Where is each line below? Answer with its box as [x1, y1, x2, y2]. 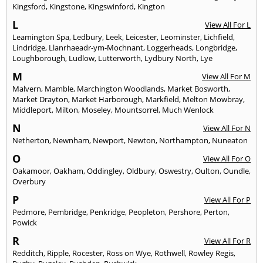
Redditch [12, 248, 43, 259]
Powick [12, 217, 37, 228]
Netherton [12, 135, 49, 146]
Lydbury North [144, 53, 197, 64]
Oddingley [87, 166, 123, 177]
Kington [137, 1, 165, 12]
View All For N [203, 123, 251, 134]
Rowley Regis [188, 248, 234, 259]
